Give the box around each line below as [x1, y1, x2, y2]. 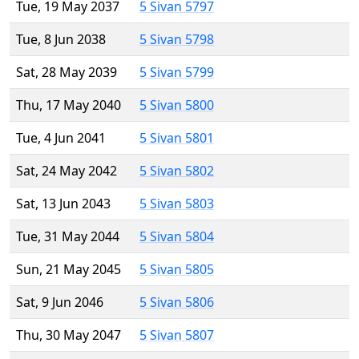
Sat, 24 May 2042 [16, 162, 117, 180]
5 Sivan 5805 [139, 260, 214, 279]
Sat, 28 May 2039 [16, 63, 117, 82]
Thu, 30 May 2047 [16, 326, 121, 345]
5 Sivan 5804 [139, 228, 214, 246]
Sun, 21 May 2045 [16, 260, 121, 279]
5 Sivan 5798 [139, 30, 214, 49]
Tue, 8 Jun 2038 [16, 30, 106, 49]
